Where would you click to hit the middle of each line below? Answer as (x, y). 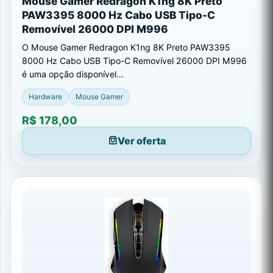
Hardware (45, 97)
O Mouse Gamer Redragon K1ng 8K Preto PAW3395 (126, 47)
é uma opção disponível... (73, 74)
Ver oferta (141, 140)
